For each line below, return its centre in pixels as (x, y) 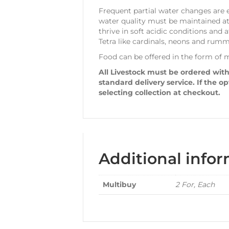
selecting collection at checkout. (159, 92)
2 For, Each (195, 184)
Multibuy (119, 184)
